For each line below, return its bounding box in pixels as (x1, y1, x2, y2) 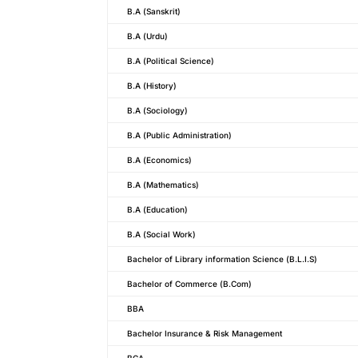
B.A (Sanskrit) (127, 6, 181, 16)
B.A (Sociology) (127, 105, 189, 115)
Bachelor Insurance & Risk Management (127, 328, 283, 338)
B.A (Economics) (127, 154, 193, 165)
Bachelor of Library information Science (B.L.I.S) (127, 253, 318, 264)
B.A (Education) (127, 204, 189, 214)
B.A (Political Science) (127, 55, 215, 66)
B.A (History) (127, 80, 177, 90)
